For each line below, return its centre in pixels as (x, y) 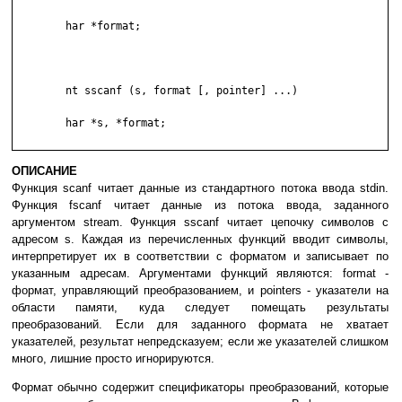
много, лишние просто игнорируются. (113, 359)
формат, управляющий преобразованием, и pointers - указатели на (200, 291)
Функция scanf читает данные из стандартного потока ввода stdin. (200, 188)
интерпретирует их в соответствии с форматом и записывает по (200, 257)
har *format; (40, 26)
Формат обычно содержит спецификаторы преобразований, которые (200, 388)
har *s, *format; (40, 123)
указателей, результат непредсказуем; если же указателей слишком (200, 342)
